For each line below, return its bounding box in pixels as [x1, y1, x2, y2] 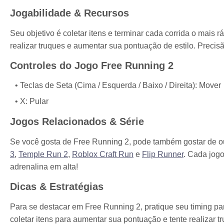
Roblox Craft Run [72, 149, 133, 158]
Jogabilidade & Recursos [10, 7, 129, 18]
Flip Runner [142, 149, 183, 158]
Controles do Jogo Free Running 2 [10, 60, 173, 71]
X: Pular [20, 97, 48, 106]
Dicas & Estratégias [10, 181, 103, 192]
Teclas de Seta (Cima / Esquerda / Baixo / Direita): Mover [20, 81, 221, 90]
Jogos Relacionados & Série [10, 115, 144, 127]
